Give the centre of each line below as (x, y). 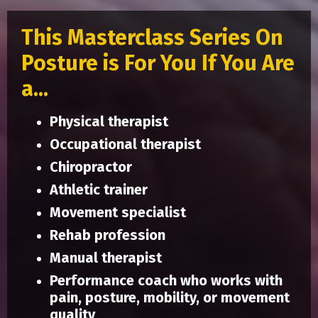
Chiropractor (91, 167)
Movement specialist (118, 213)
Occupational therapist (125, 144)
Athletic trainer (99, 190)
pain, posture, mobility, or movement (170, 298)
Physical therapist (109, 122)
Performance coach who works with (166, 281)
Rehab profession (108, 235)
